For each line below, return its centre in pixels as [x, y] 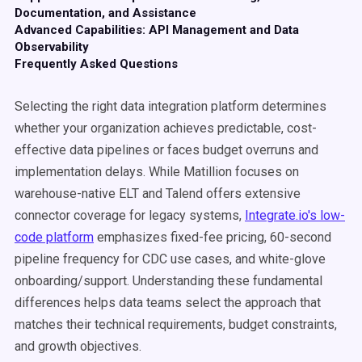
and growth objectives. [78, 346]
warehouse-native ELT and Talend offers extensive [158, 194]
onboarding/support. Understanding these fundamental [168, 281]
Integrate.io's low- [295, 215]
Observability [52, 47]
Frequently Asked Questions [96, 64]
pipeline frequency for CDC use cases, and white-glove [170, 259]
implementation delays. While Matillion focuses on [157, 172]
